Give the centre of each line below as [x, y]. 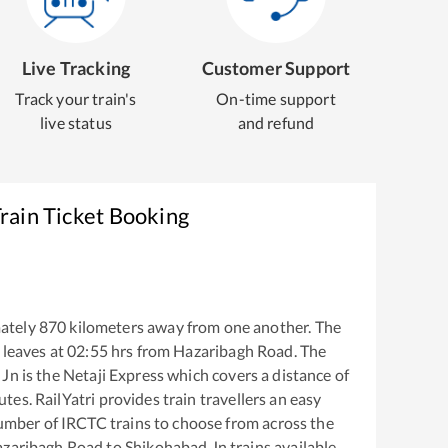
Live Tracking [76, 68]
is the [39, 375]
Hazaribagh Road [233, 351]
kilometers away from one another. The [203, 327]
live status [76, 122]
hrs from [140, 351]
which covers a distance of [257, 375]
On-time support [276, 98]
